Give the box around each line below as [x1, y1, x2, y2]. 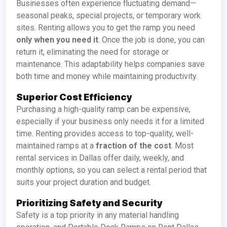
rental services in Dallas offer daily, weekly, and [16, 153, 184, 163]
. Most [171, 141, 194, 151]
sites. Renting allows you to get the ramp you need [16, 23, 195, 33]
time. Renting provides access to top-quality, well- [16, 129, 194, 139]
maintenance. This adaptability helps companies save [16, 59, 205, 69]
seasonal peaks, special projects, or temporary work [16, 11, 201, 21]
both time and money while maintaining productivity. [16, 71, 198, 82]
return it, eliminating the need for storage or [16, 47, 169, 57]
